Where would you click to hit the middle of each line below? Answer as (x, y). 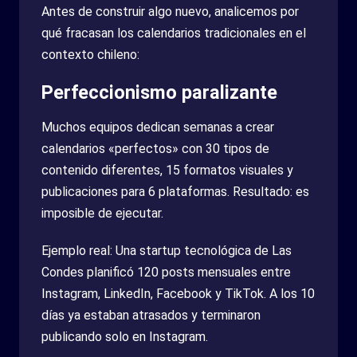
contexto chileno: (90, 54)
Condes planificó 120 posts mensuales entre (166, 272)
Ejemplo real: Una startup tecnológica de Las (167, 250)
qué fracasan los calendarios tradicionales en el (174, 33)
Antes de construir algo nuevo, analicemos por (170, 11)
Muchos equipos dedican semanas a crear (158, 127)
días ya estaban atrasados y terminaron (151, 315)
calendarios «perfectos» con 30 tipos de (155, 148)
